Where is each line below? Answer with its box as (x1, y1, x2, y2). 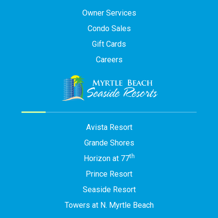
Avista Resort (86, 123, 132, 132)
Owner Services (82, 8, 136, 18)
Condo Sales (87, 23, 131, 33)
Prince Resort (86, 169, 132, 179)
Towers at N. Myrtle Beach (64, 200, 154, 210)
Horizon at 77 (83, 154, 129, 163)
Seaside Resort (82, 185, 136, 195)
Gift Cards (92, 39, 126, 49)
